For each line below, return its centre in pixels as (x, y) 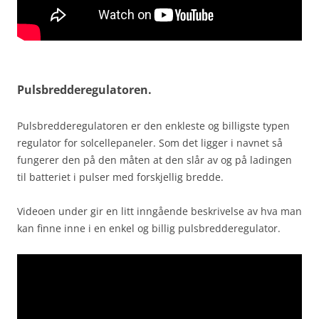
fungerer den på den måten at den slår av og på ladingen (155, 160)
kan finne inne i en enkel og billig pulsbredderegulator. (149, 228)
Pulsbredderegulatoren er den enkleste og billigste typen (153, 126)
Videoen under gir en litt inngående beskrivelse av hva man (159, 211)
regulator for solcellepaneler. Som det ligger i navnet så (150, 143)
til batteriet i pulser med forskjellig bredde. (120, 177)
